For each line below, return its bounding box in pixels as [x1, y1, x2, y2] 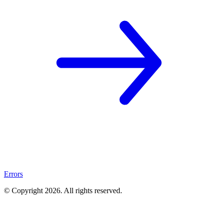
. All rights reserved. [60, 186, 122, 195]
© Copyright [4, 186, 45, 195]
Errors [4, 169, 23, 178]
